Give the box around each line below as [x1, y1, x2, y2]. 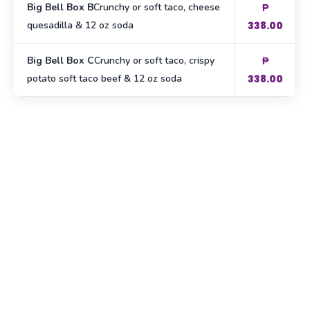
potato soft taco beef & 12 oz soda [27, 72, 182, 86]
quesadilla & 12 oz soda [27, 19, 134, 33]
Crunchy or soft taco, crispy [94, 54, 215, 68]
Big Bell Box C [27, 54, 94, 68]
